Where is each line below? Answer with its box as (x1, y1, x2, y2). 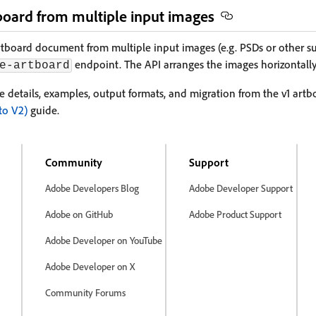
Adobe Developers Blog (45, 182, 139, 194)
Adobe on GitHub (45, 208, 113, 220)
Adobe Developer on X (45, 260, 135, 272)
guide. (28, 103, 59, 117)
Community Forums (45, 286, 126, 298)
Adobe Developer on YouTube (45, 234, 162, 246)
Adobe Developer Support (189, 182, 293, 194)
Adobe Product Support (189, 208, 282, 220)
